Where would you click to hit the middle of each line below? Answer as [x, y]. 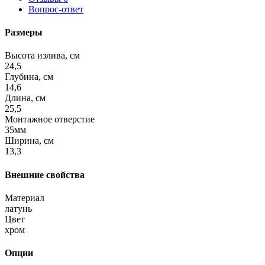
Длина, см [25, 98]
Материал [25, 198]
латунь [18, 208]
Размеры [24, 33]
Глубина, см [29, 77]
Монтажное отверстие [50, 119]
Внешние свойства [45, 174]
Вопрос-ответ [56, 9]
